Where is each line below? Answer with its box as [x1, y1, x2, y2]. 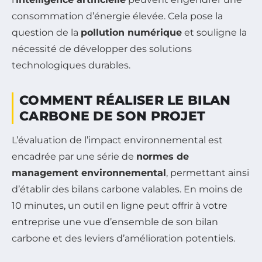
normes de [136, 150, 189, 162]
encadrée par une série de [12, 150, 136, 162]
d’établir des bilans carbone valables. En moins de [12, 183, 243, 195]
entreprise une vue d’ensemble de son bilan [12, 216, 218, 227]
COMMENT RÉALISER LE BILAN [19, 92, 231, 108]
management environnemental [12, 167, 166, 178]
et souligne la [182, 26, 247, 38]
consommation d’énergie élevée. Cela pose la [12, 10, 223, 22]
